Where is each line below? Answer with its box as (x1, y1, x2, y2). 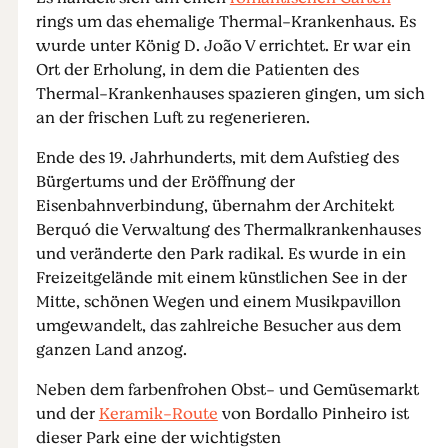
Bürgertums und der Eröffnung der (35, 170, 295, 195)
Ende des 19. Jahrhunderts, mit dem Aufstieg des (35, 146, 399, 171)
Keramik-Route (98, 402, 218, 427)
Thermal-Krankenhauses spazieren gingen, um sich (35, 82, 425, 107)
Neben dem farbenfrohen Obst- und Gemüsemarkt (35, 378, 419, 403)
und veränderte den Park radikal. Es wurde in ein (35, 242, 406, 267)
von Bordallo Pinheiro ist (217, 402, 409, 427)
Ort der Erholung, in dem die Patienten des (35, 58, 359, 83)
